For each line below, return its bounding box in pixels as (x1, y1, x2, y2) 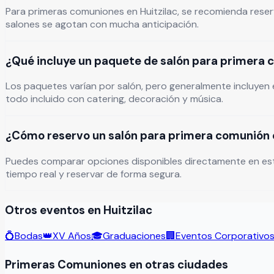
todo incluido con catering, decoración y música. (6, 92, 223, 106)
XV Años (53, 229, 91, 243)
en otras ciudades (127, 257, 228, 272)
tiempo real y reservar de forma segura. (6, 167, 182, 180)
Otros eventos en (5, 202, 103, 218)
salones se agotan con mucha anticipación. (6, 17, 199, 31)
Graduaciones (103, 229, 166, 243)
